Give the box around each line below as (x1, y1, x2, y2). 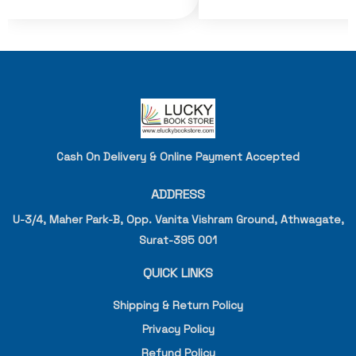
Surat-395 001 (139, 233, 217, 248)
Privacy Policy (141, 322, 215, 337)
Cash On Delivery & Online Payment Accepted (56, 149, 300, 164)
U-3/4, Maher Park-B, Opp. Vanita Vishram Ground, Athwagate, (12, 212, 344, 227)
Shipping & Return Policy (113, 298, 243, 313)
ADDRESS (151, 186, 205, 203)
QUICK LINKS (142, 265, 214, 282)
